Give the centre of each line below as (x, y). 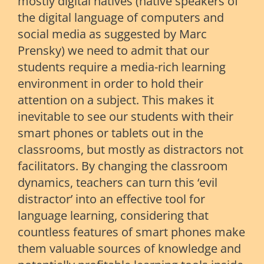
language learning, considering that (113, 216)
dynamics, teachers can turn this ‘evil (118, 183)
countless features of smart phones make (131, 232)
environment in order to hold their (110, 84)
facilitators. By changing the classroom (123, 166)
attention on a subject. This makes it (116, 100)
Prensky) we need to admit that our (113, 51)
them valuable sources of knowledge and (129, 249)
